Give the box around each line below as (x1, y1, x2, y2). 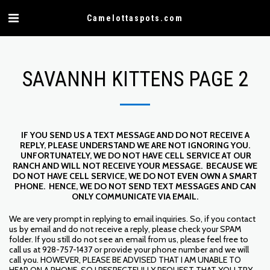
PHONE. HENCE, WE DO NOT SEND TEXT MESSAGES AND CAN (14, 181, 256, 192)
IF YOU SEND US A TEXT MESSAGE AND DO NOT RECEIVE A (20, 130, 250, 140)
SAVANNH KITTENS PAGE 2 (22, 67, 248, 91)
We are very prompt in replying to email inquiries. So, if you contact (9, 213, 256, 224)
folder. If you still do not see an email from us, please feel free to (9, 234, 248, 245)
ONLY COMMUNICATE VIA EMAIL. (72, 191, 198, 202)
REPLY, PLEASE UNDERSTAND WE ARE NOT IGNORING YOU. (20, 140, 250, 151)
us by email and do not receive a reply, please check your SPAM (9, 224, 241, 234)
